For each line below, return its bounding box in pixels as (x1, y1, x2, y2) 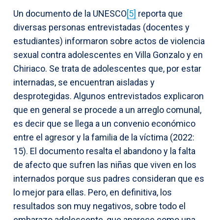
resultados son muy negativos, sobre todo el (13, 200, 186, 211)
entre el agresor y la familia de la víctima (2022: (13, 132, 194, 142)
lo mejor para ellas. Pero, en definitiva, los (13, 187, 172, 197)
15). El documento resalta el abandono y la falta (13, 145, 195, 156)
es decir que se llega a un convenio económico (13, 118, 195, 129)
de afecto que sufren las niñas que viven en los (13, 159, 196, 170)
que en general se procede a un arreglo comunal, (13, 104, 201, 115)
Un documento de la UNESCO (13, 8, 127, 19)
